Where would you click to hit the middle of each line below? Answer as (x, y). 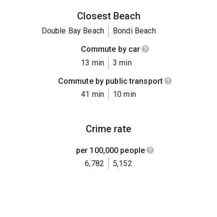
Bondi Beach (134, 31)
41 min (93, 94)
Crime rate (108, 129)
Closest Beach (108, 16)
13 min (93, 62)
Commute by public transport (110, 81)
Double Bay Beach (73, 31)
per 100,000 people (110, 150)
